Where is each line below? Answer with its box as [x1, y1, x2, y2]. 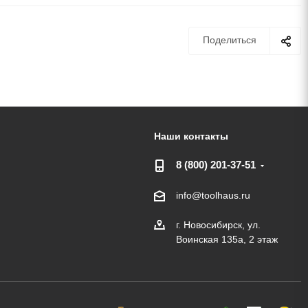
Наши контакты [153, 131, 228, 142]
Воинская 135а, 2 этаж [175, 234, 278, 245]
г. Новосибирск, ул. [175, 219, 261, 231]
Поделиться [203, 34, 256, 46]
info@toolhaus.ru [175, 190, 250, 201]
